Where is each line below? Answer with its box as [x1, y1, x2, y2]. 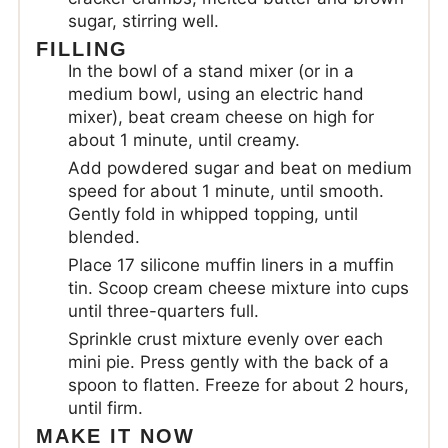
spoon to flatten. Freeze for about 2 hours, [67, 374, 409, 395]
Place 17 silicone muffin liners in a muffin [67, 254, 394, 275]
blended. [67, 226, 140, 247]
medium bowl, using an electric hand [67, 83, 364, 104]
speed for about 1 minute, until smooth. [67, 180, 384, 201]
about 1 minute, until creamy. [67, 129, 300, 150]
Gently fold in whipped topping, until [67, 203, 358, 224]
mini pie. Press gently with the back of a [67, 351, 389, 372]
